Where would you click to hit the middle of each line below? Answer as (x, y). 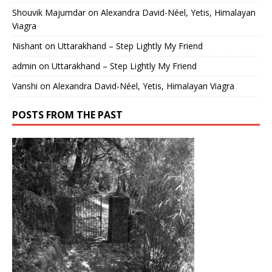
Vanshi (25, 86)
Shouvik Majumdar (49, 12)
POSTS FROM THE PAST (67, 114)
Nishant (27, 46)
